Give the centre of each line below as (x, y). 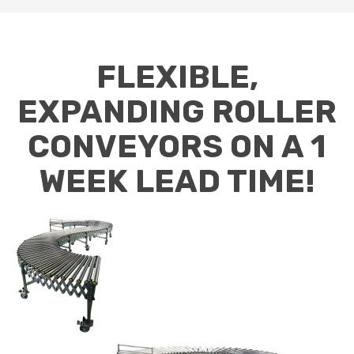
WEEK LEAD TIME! (177, 182)
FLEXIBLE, (177, 77)
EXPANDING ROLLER (177, 112)
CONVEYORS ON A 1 (177, 147)
